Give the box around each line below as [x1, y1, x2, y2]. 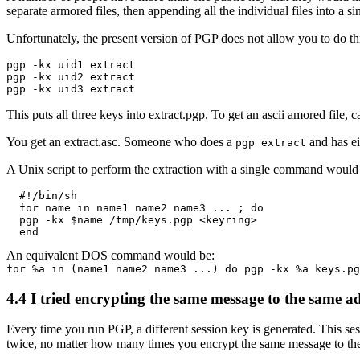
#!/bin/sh [6, 190, 77, 202]
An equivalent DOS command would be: [6, 248, 215, 262]
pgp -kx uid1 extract [6, 59, 135, 71]
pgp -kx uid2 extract [6, 71, 135, 83]
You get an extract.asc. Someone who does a [6, 135, 235, 149]
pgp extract [235, 137, 306, 149]
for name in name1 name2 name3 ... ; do [6, 202, 264, 214]
